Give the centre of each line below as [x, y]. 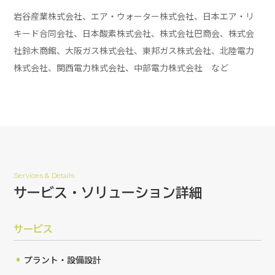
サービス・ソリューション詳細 [108, 193]
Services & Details [44, 176]
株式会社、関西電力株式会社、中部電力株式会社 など [121, 67]
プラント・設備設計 [63, 259]
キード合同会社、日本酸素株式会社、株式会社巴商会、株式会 [134, 33]
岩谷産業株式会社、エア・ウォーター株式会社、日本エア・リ [134, 16]
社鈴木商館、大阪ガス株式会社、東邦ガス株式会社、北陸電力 [134, 50]
